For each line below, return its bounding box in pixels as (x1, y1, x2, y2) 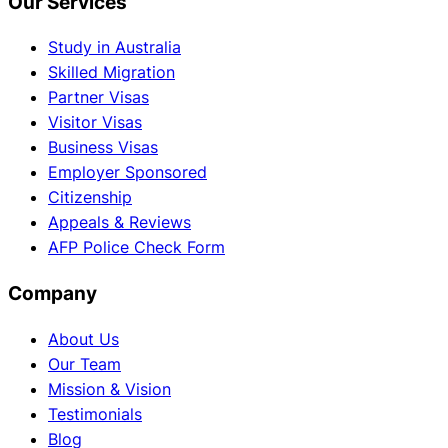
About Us (48, 328, 119, 349)
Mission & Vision (48, 378, 171, 399)
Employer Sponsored (48, 162, 207, 183)
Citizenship (48, 187, 132, 208)
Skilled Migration (48, 62, 175, 83)
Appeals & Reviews (48, 212, 191, 233)
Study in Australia (48, 37, 181, 58)
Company (8, 282, 97, 306)
